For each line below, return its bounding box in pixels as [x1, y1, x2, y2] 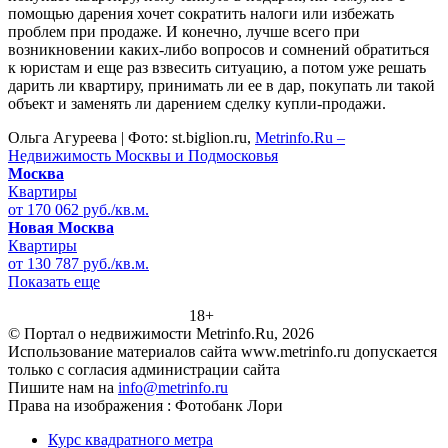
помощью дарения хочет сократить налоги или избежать [8, 4, 394, 22]
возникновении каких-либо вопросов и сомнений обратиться [8, 40, 429, 58]
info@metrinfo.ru [118, 378, 228, 396]
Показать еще [8, 272, 100, 290]
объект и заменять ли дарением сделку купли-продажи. [8, 94, 386, 112]
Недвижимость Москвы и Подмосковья [8, 146, 278, 164]
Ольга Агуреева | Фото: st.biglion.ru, [8, 128, 255, 146]
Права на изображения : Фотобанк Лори [8, 396, 283, 414]
